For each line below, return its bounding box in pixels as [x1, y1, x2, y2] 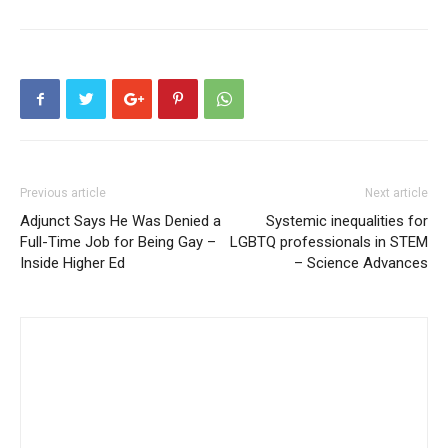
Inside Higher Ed [20, 254, 125, 273]
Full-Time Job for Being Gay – [20, 233, 216, 252]
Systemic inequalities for [266, 212, 428, 231]
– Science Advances [294, 254, 428, 273]
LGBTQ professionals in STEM [230, 233, 428, 252]
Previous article [20, 186, 106, 201]
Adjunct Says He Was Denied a [20, 212, 221, 231]
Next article [365, 186, 428, 201]
